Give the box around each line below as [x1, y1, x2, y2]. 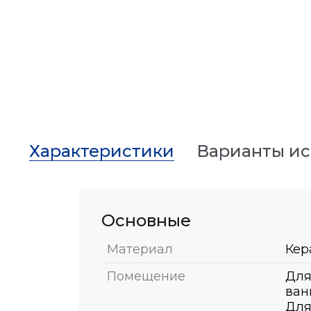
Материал [107, 241, 173, 257]
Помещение [107, 268, 185, 284]
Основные [101, 210, 191, 230]
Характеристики [28, 140, 174, 161]
